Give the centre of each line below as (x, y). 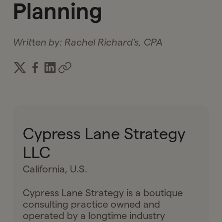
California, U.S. (55, 169)
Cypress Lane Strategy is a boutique (103, 193)
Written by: (39, 42)
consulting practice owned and (92, 204)
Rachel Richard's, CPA (114, 42)
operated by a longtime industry (94, 215)
